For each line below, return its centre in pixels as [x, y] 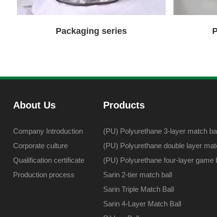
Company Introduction [48, 131]
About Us [34, 105]
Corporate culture [40, 146]
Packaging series [91, 31]
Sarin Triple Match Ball [139, 189]
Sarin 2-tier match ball [138, 175]
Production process [44, 175]
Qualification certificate [48, 160]
